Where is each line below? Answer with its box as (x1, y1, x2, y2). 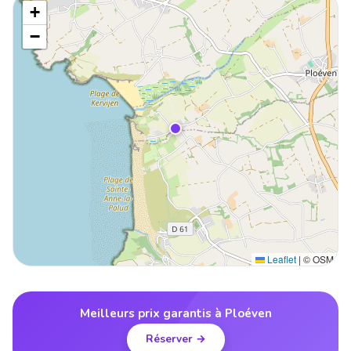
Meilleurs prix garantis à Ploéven (79, 305, 272, 321)
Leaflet (265, 251, 296, 266)
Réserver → (145, 331, 206, 347)
